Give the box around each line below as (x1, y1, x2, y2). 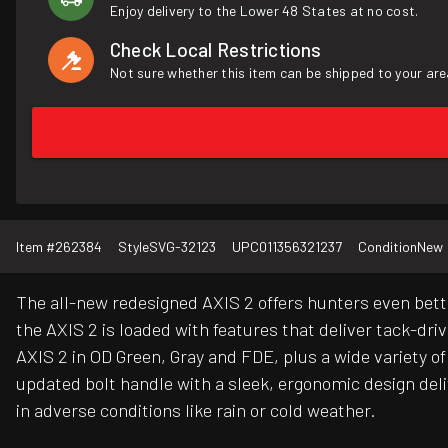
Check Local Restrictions (110, 38, 322, 61)
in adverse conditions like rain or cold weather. (16, 399, 376, 422)
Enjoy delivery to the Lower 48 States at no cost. (110, 2, 419, 19)
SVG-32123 (149, 238, 216, 256)
